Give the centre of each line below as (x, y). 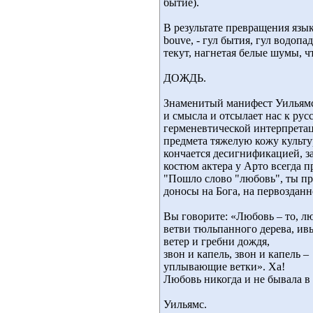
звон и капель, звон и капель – (236, 254)
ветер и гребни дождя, (217, 241)
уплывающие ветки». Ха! (224, 267)
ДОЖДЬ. (185, 78)
